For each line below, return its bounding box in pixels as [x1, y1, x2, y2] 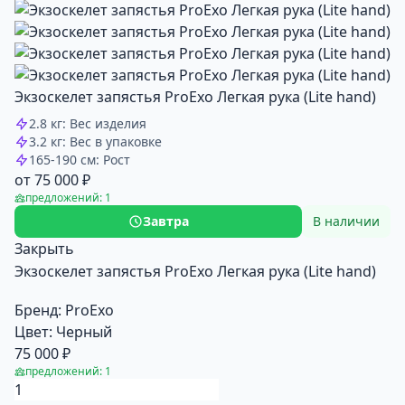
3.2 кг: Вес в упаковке [29, 132, 162, 150]
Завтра [142, 212, 189, 230]
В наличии [313, 212, 380, 230]
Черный [56, 321, 112, 342]
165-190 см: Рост [29, 150, 130, 168]
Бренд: [14, 299, 61, 320]
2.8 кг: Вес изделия [29, 114, 146, 132]
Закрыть [14, 238, 74, 259]
